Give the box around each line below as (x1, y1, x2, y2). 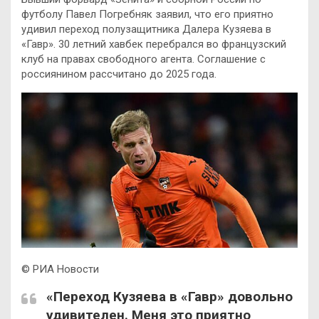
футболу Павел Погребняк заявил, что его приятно (21, 8, 273, 21)
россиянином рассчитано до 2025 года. (21, 68, 216, 80)
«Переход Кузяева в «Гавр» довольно (46, 288, 293, 305)
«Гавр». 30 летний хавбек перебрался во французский (21, 38, 286, 51)
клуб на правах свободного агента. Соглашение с (21, 53, 266, 66)
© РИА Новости (21, 262, 99, 276)
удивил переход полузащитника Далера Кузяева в (21, 23, 271, 36)
